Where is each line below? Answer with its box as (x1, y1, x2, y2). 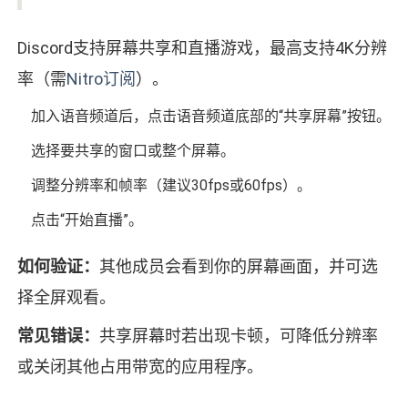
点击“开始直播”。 (30, 211, 143, 229)
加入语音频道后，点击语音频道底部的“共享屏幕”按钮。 (30, 107, 391, 126)
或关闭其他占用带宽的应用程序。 (16, 357, 263, 377)
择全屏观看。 (16, 288, 116, 308)
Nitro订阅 (66, 69, 136, 89)
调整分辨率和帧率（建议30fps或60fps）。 (30, 177, 311, 195)
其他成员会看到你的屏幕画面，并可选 (98, 257, 378, 277)
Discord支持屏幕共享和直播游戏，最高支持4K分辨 (16, 38, 387, 58)
